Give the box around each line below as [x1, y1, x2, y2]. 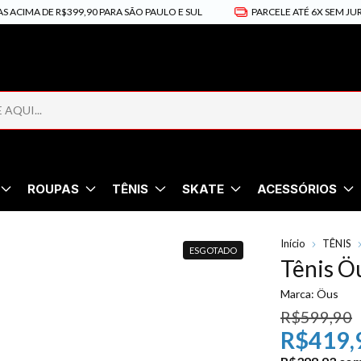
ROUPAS [27, 180, 80, 197]
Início [280, 236, 305, 250]
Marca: [280, 286, 314, 301]
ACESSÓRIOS [256, 180, 337, 197]
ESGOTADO [189, 244, 237, 255]
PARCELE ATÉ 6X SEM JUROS [214, 6, 339, 18]
